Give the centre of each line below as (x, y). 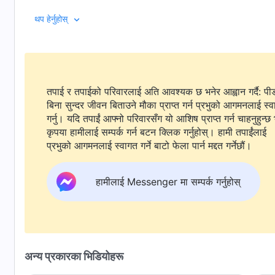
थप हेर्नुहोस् (51, 19)
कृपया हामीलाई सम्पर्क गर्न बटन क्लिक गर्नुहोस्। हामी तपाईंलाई (132, 132)
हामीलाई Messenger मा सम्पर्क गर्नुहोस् (168, 181)
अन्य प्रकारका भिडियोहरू (74, 256)
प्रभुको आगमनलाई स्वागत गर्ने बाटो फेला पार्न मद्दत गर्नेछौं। (149, 145)
